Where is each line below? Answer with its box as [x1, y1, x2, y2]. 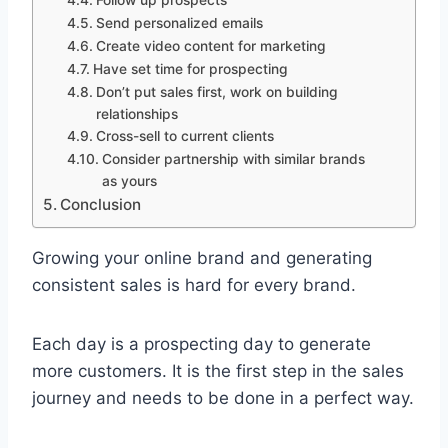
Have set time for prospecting [92, 60, 288, 77]
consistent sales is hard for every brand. [32, 274, 356, 295]
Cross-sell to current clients [95, 127, 274, 144]
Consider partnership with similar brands [101, 150, 365, 167]
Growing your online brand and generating [32, 247, 372, 268]
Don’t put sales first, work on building [95, 83, 338, 100]
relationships [95, 105, 178, 122]
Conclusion [60, 194, 142, 214]
